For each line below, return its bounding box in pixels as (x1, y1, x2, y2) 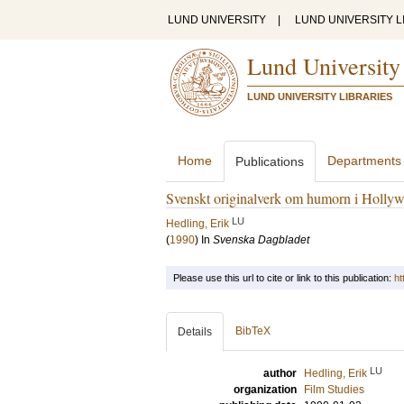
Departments (327, 153, 401, 168)
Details (178, 326, 212, 338)
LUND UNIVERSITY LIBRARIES (247, 91, 392, 102)
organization (234, 383, 297, 396)
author (263, 367, 297, 380)
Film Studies (304, 383, 364, 396)
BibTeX (235, 325, 271, 337)
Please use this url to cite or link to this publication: (173, 272, 394, 283)
